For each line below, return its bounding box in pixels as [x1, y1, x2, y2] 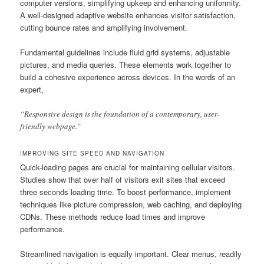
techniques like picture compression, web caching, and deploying [20, 198, 242, 210]
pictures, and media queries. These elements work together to [20, 59, 232, 71]
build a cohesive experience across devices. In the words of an [20, 71, 236, 83]
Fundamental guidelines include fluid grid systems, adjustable [20, 47, 230, 58]
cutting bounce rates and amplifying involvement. [20, 22, 188, 34]
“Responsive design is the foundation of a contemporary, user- [20, 108, 220, 120]
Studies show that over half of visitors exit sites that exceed [20, 173, 226, 185]
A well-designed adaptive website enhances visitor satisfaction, [20, 9, 236, 21]
